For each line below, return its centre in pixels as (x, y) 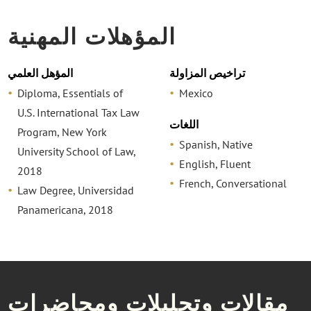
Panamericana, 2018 (66, 210)
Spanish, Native (216, 144)
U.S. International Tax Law (79, 113)
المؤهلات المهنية (92, 36)
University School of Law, (77, 152)
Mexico (196, 93)
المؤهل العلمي (41, 74)
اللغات (184, 124)
